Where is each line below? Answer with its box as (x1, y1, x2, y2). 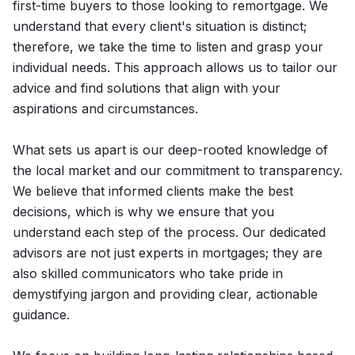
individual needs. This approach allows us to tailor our (13, 59, 338, 75)
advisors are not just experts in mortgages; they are (13, 245, 323, 261)
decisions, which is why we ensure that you (13, 204, 274, 219)
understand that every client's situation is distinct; (13, 18, 307, 34)
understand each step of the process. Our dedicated (13, 224, 326, 240)
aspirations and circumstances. (13, 101, 198, 116)
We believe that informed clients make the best (13, 183, 293, 199)
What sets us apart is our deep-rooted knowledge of (13, 142, 328, 158)
